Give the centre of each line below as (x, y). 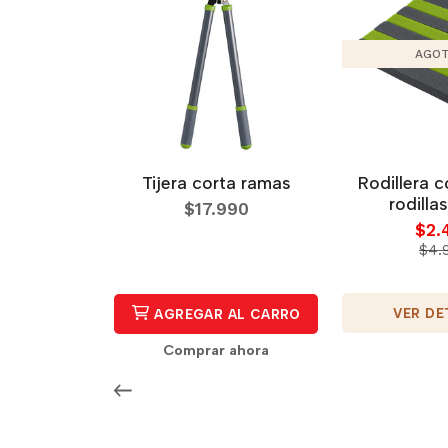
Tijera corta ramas (216, 182)
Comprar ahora (216, 349)
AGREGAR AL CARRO (225, 313)
